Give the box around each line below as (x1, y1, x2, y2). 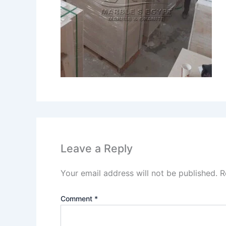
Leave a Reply (61, 142, 133, 155)
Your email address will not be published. (61, 167, 217, 178)
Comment (61, 194, 94, 203)
